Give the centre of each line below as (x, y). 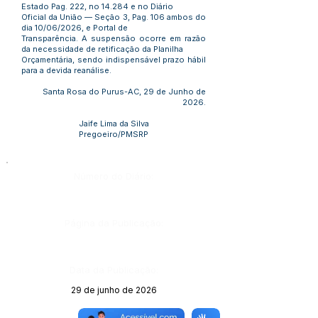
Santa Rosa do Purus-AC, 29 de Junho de (124, 92)
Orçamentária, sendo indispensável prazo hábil (114, 60)
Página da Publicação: (114, 223)
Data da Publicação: (114, 270)
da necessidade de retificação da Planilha (102, 49)
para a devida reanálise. (66, 70)
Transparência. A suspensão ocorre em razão (114, 38)
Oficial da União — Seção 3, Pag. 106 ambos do (114, 17)
